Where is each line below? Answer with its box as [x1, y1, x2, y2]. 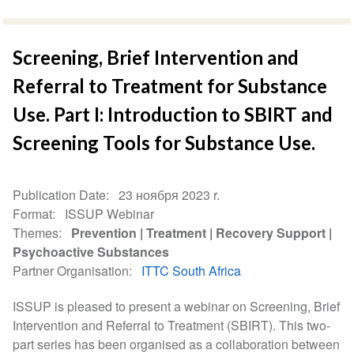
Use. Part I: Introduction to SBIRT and [13, 102, 333, 126]
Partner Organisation [13, 261, 130, 280]
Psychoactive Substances [13, 242, 170, 261]
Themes [13, 223, 59, 242]
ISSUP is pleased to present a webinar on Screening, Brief [13, 296, 341, 315]
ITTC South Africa [141, 261, 242, 280]
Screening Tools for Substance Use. [13, 130, 316, 154]
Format [13, 204, 53, 223]
